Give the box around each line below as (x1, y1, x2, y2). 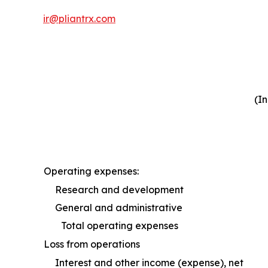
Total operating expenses (61, 219, 178, 232)
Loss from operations (44, 237, 140, 250)
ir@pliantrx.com (43, 12, 115, 25)
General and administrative (55, 201, 182, 214)
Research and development (55, 183, 184, 196)
